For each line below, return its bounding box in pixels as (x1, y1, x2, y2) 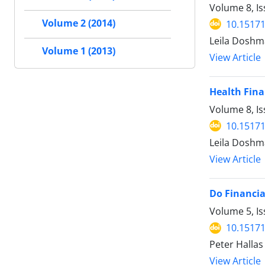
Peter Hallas (209, 238, 263, 251)
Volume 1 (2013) (42, 44, 115, 57)
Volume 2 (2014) (42, 17, 115, 30)
